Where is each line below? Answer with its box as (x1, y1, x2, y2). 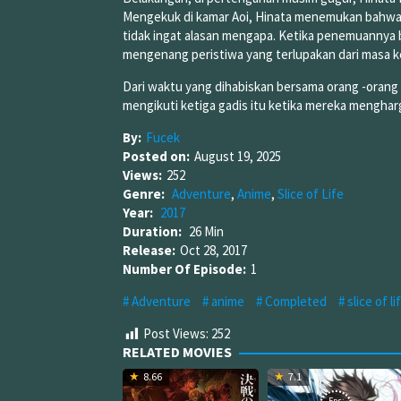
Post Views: (143, 325, 209, 343)
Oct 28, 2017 (180, 242, 247, 260)
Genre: (123, 185, 167, 203)
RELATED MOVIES (123, 342, 232, 361)
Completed (265, 293, 327, 311)
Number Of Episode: (123, 260, 246, 278)
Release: (123, 242, 175, 260)
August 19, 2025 (194, 148, 281, 166)
